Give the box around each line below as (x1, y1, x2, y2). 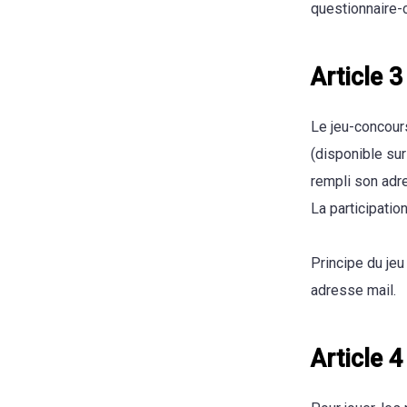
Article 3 (311, 63, 402, 92)
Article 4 (311, 344, 402, 373)
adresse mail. (311, 282, 396, 299)
